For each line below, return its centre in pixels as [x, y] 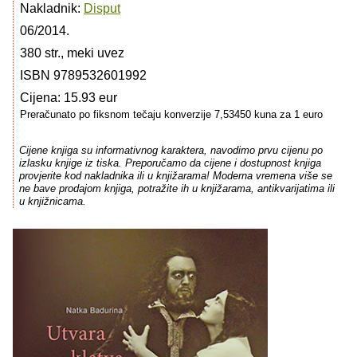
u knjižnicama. [52, 202]
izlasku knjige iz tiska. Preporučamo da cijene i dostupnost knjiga [170, 163]
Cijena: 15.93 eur [69, 98]
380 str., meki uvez [72, 53]
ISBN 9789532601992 [83, 75]
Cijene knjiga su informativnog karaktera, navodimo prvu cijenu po [171, 151]
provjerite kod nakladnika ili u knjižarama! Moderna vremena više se [175, 176]
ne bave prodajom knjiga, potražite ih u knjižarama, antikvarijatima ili [177, 189]
